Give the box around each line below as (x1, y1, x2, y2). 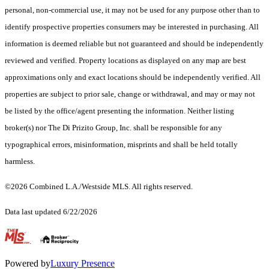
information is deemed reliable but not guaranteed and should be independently (5, 39, 264, 49)
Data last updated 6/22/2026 (5, 207, 97, 217)
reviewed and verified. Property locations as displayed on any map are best (5, 56, 246, 65)
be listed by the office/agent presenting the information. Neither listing (5, 106, 234, 116)
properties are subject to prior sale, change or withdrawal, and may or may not (5, 89, 255, 99)
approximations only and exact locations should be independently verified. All (5, 73, 261, 82)
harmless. (5, 157, 37, 166)
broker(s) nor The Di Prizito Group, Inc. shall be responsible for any (5, 123, 222, 133)
